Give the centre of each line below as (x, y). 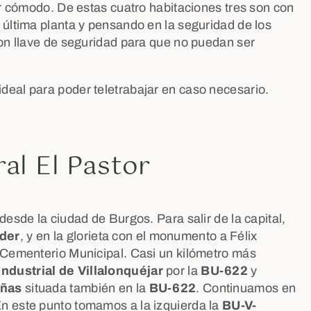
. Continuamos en (246, 288)
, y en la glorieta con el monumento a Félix (138, 236)
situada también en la (85, 288)
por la (182, 271)
